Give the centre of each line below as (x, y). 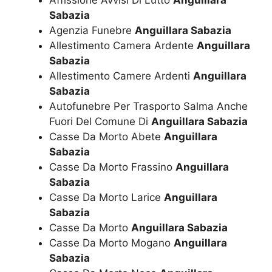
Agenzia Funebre (92, 31)
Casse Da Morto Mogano (111, 243)
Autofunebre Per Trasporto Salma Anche (148, 107)
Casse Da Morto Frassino (112, 167)
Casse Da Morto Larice (107, 198)
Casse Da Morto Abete (107, 137)
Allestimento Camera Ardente (123, 46)
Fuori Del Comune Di (100, 122)
